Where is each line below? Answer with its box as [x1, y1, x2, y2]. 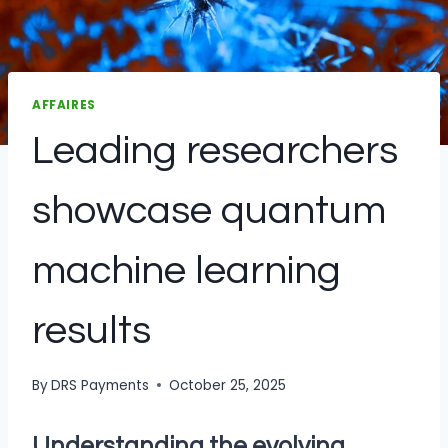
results [32, 310, 151, 351]
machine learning [32, 250, 341, 291]
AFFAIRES [32, 97, 96, 114]
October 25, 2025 [169, 375, 287, 395]
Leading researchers [32, 130, 398, 171]
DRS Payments [51, 375, 150, 395]
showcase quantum [32, 190, 386, 231]
